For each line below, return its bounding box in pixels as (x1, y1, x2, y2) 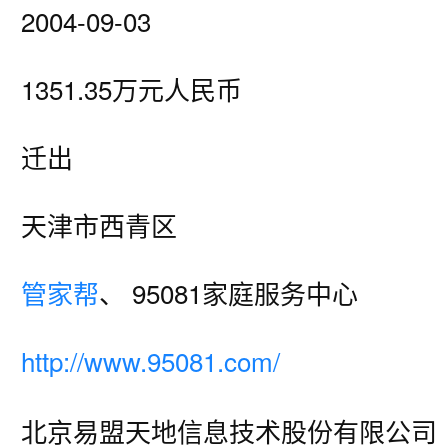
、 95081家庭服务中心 (99, 274, 358, 311)
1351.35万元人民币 (21, 70, 242, 107)
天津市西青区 (21, 206, 177, 243)
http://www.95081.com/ (21, 342, 280, 379)
